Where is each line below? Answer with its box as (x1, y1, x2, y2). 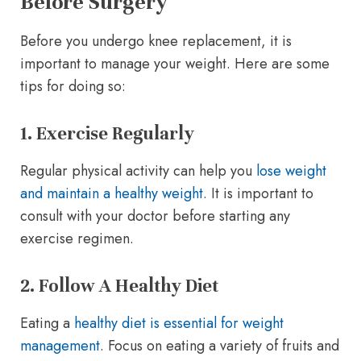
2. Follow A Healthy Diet (20, 274, 218, 297)
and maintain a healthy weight (20, 182, 203, 204)
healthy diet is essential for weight (74, 312, 284, 334)
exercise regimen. (20, 227, 134, 249)
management (20, 334, 100, 356)
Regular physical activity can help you (20, 160, 256, 181)
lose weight (256, 160, 326, 181)
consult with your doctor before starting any (20, 205, 290, 226)
